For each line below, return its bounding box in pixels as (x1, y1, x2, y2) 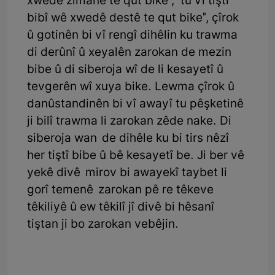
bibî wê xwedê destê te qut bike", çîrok (27, 10, 239, 26)
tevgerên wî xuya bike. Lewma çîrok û (27, 79, 234, 95)
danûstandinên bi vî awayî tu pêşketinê (27, 96, 244, 112)
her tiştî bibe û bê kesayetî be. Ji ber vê (27, 148, 244, 164)
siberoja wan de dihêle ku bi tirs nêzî (27, 131, 229, 147)
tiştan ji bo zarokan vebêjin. (27, 217, 179, 233)
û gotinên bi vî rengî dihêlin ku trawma (27, 28, 238, 44)
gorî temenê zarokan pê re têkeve (27, 182, 214, 198)
